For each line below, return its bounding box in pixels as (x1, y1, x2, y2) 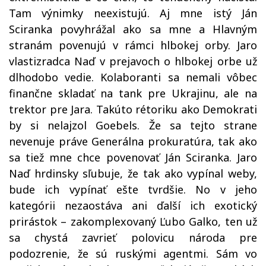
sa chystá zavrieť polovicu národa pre (9, 230, 257, 245)
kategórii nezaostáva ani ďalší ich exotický (9, 198, 257, 213)
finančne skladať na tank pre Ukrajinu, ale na (9, 85, 257, 100)
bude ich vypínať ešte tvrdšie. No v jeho (9, 182, 257, 197)
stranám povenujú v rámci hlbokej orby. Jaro (9, 37, 257, 52)
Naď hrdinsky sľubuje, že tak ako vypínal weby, (9, 166, 257, 180)
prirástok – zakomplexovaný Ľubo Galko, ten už (9, 214, 257, 229)
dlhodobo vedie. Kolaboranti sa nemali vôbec (9, 69, 257, 84)
